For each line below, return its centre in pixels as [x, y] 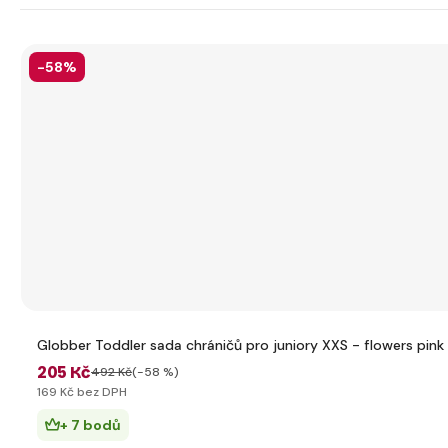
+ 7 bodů [90, 425]
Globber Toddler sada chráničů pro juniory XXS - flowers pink [240, 345]
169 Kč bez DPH [82, 392]
